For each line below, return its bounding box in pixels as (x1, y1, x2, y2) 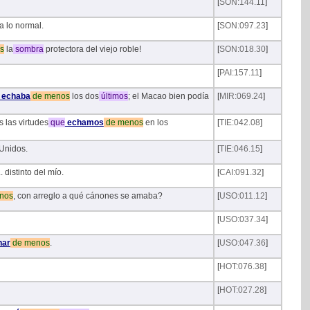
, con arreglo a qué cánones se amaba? (12, 191, 163, 201)
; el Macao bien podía (127, 91, 209, 102)
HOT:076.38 (219, 262, 264, 272)
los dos (69, 91, 99, 102)
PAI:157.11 (219, 68, 259, 78)
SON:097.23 (219, 21, 266, 31)
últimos (98, 91, 128, 102)
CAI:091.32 (219, 167, 262, 178)
